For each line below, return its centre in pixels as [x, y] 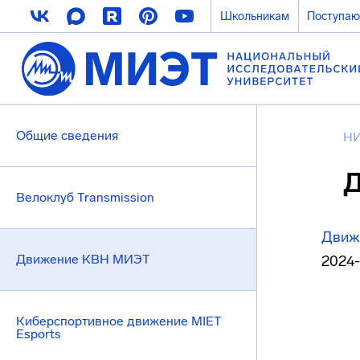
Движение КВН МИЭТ [83, 259]
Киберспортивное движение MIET [119, 321]
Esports [39, 334]
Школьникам [254, 16]
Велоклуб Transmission [85, 197]
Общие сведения [67, 135]
